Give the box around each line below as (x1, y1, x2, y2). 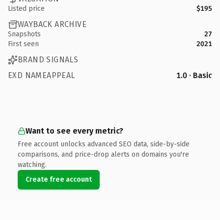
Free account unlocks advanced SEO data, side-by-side (18, 139, 190, 148)
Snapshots (8, 29, 41, 38)
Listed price (8, 4, 45, 13)
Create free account (26, 175, 92, 184)
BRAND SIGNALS (18, 55, 79, 64)
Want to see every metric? (26, 126, 123, 136)
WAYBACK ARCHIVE (18, 20, 86, 29)
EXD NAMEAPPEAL (8, 70, 75, 80)
